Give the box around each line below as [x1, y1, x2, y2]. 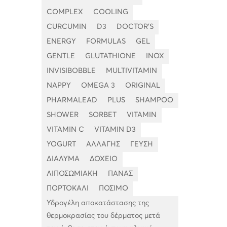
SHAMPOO [135, 97, 173, 104]
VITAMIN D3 [94, 126, 136, 134]
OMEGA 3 [81, 82, 115, 90]
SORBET [89, 111, 117, 119]
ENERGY [47, 38, 76, 46]
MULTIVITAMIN [106, 67, 157, 75]
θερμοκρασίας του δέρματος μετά [47, 212, 160, 220]
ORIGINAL [125, 82, 160, 90]
